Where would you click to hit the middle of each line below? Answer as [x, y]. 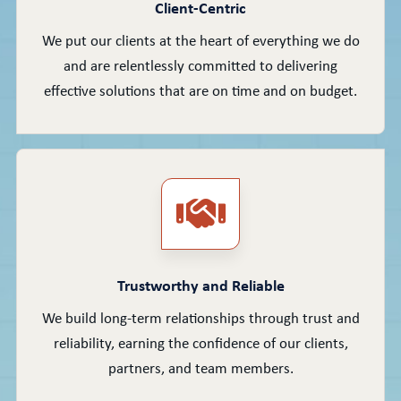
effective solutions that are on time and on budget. [200, 92]
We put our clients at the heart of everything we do [200, 42]
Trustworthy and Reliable [200, 287]
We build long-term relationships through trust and [200, 320]
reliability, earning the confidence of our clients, [200, 345]
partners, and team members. [200, 370]
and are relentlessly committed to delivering [200, 67]
